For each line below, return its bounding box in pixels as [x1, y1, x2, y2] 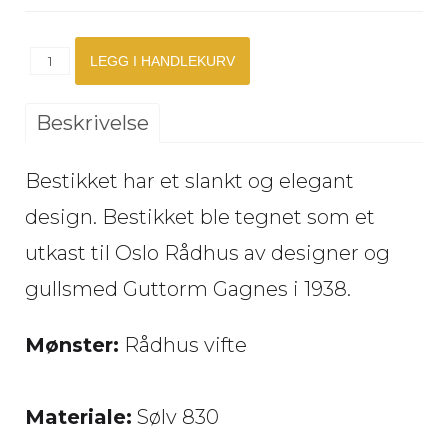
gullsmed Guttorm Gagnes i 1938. [25, 277, 356, 301]
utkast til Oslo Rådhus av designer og [25, 241, 390, 265]
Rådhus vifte [119, 333, 247, 357]
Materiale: [25, 405, 132, 429]
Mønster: [25, 333, 119, 357]
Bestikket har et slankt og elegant [25, 169, 354, 193]
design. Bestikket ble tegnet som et [25, 205, 375, 229]
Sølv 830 [132, 405, 219, 429]
